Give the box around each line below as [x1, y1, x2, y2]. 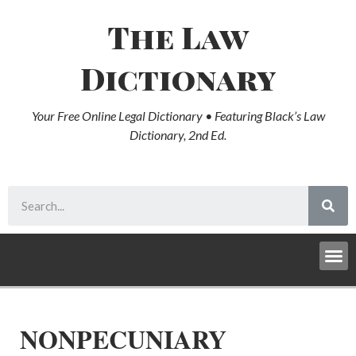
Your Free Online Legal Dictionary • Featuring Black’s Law [31, 108, 325, 123]
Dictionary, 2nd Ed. [130, 127, 226, 142]
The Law [107, 16, 249, 57]
